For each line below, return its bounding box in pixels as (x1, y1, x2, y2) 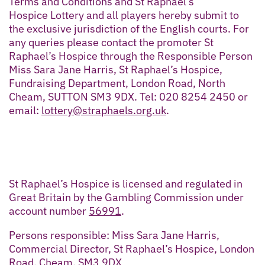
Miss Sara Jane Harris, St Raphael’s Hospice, (9, 62, 222, 76)
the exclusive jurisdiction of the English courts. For (9, 21, 249, 35)
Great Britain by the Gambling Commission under (9, 190, 244, 204)
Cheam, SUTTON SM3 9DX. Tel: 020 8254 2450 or (9, 89, 248, 104)
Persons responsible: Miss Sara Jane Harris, (9, 228, 219, 242)
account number (9, 203, 89, 218)
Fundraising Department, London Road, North (9, 76, 225, 90)
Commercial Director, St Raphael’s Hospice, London (9, 241, 254, 256)
